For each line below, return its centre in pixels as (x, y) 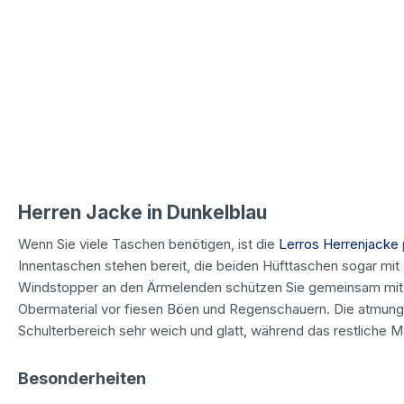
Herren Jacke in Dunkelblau (142, 212)
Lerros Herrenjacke (339, 243)
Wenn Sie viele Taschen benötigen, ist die (148, 243)
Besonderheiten (82, 378)
